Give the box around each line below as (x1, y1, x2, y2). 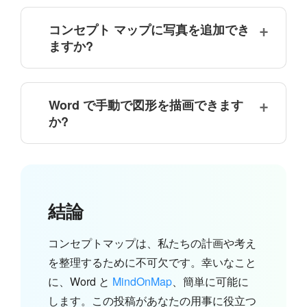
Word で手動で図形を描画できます (49, 96, 243, 114)
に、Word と (48, 273, 112, 290)
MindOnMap (112, 273, 172, 290)
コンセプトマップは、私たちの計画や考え (48, 235, 256, 251)
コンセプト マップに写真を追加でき (49, 21, 249, 39)
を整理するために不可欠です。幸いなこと (48, 254, 256, 271)
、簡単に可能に (172, 273, 249, 290)
